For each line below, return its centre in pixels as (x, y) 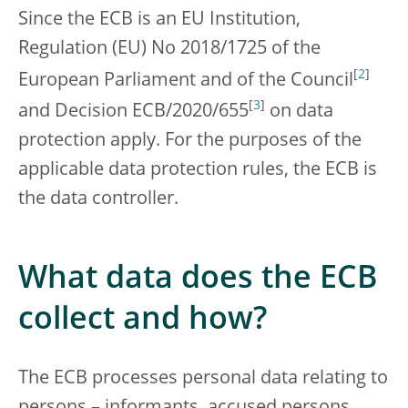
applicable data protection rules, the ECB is (198, 170)
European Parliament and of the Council (186, 81)
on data (299, 112)
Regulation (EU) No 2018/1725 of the (169, 49)
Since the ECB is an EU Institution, (159, 20)
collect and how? (143, 320)
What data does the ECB (198, 279)
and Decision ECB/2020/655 (133, 112)
